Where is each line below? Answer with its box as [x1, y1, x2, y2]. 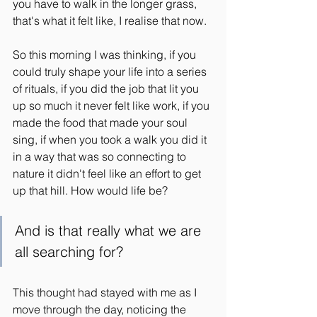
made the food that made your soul [13, 115, 190, 129]
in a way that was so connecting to [13, 149, 189, 163]
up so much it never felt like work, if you [13, 98, 212, 113]
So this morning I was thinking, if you [13, 47, 199, 62]
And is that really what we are [15, 221, 205, 239]
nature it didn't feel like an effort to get [13, 166, 204, 180]
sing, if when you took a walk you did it [13, 132, 209, 146]
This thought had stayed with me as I [13, 285, 200, 299]
